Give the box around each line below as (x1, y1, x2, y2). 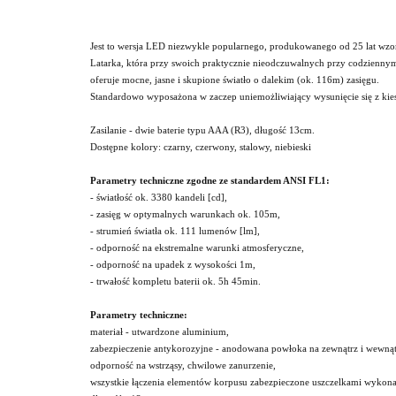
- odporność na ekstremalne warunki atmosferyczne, (90, 243, 304, 253)
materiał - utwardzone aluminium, (90, 327, 229, 337)
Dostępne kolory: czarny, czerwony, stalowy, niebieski (90, 142, 311, 152)
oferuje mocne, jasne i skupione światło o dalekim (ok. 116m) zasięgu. (90, 75, 379, 85)
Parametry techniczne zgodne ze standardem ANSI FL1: (90, 176, 330, 186)
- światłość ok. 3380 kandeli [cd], (90, 193, 227, 202)
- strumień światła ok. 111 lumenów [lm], (90, 226, 260, 236)
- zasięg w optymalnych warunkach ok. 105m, (90, 209, 280, 219)
